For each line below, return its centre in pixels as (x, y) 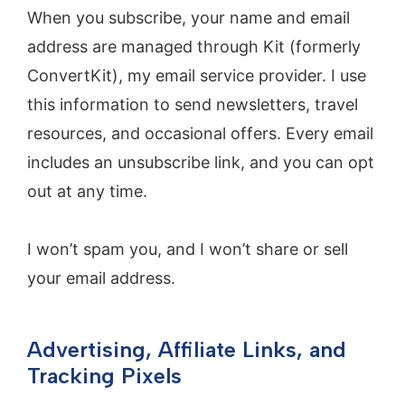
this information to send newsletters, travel (193, 104)
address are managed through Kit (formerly (194, 46)
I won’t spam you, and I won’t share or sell (188, 249)
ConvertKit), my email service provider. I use (197, 75)
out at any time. (87, 191)
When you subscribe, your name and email (188, 17)
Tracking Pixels (104, 375)
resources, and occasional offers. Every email (200, 133)
